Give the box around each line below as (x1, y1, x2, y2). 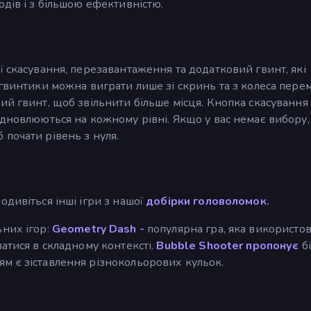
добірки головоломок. (146, 194, 269, 210)
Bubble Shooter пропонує (156, 238, 299, 254)
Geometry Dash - (51, 221, 144, 237)
